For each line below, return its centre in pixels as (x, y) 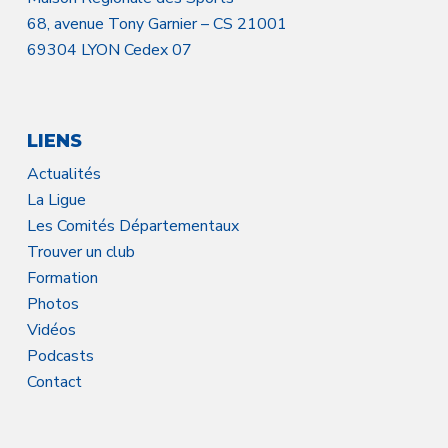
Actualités (63, 174)
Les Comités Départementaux (132, 226)
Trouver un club (80, 252)
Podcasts (60, 356)
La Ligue (56, 200)
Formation (62, 278)
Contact (54, 382)
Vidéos (51, 330)
